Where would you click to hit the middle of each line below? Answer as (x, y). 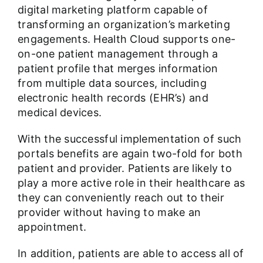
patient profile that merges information (118, 69)
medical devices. (60, 113)
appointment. (52, 227)
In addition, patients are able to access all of (131, 254)
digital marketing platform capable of (112, 10)
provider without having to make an (109, 213)
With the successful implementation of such (129, 139)
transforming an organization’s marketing (124, 25)
